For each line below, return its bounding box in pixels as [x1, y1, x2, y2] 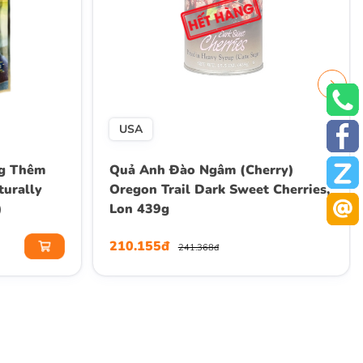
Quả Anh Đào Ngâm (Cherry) [109, 161, 294, 180]
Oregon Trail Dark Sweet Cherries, [109, 181, 330, 199]
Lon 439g [109, 200, 169, 219]
